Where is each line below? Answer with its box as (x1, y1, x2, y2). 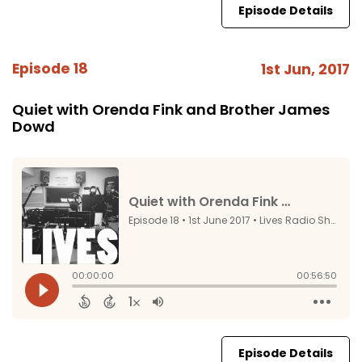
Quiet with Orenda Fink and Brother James (12, 99, 330, 120)
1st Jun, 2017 (261, 60, 350, 79)
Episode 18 (12, 59, 88, 78)
